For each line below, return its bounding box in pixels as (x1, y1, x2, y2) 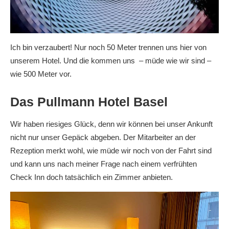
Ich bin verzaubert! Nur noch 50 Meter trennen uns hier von (10, 43, 207, 52)
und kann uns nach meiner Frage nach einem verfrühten (10, 159, 197, 168)
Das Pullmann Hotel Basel (10, 95, 168, 109)
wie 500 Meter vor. (10, 70, 72, 78)
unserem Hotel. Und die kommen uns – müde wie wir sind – (10, 56, 211, 65)
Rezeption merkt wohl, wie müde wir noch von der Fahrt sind (10, 146, 212, 155)
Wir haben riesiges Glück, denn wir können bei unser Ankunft (10, 120, 213, 128)
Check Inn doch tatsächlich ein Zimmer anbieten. (10, 173, 173, 181)
